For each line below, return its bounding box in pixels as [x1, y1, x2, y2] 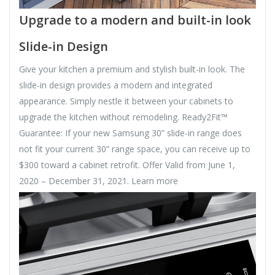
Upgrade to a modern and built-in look [19, 11, 251, 28]
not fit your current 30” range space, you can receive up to [19, 142, 250, 155]
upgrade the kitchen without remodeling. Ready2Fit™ [19, 110, 228, 123]
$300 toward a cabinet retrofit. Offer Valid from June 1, [19, 158, 235, 171]
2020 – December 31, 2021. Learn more [19, 174, 178, 187]
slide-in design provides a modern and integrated [19, 79, 212, 91]
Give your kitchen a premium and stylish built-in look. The [19, 63, 245, 75]
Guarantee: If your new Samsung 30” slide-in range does [19, 126, 242, 139]
